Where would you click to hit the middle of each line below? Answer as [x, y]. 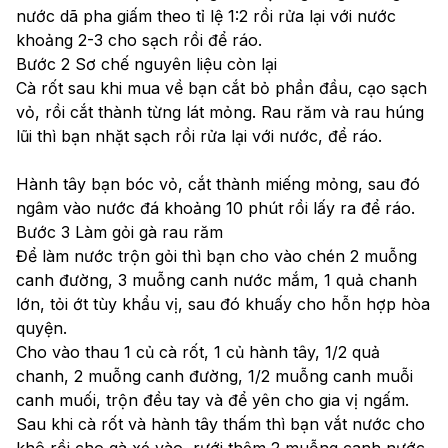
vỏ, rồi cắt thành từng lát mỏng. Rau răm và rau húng [220, 111]
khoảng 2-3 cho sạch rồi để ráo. [141, 39]
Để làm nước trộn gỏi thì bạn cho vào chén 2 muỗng [216, 255]
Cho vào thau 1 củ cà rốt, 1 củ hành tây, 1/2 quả [198, 351]
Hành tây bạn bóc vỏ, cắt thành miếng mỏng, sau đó [218, 183]
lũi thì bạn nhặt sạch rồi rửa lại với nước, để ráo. [199, 135]
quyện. [44, 327]
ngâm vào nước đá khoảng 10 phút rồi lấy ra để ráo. [218, 207]
